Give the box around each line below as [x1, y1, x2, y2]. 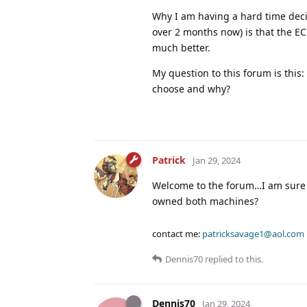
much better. [152, 40, 210, 54]
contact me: [152, 227, 202, 240]
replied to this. [203, 252, 263, 265]
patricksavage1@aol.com [202, 227, 304, 240]
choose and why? [152, 82, 230, 95]
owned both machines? [152, 194, 258, 208]
